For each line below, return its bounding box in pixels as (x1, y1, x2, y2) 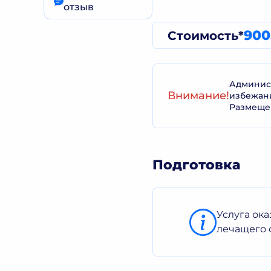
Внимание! (168, 89, 229, 102)
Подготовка (152, 157, 240, 173)
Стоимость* (168, 28, 244, 43)
